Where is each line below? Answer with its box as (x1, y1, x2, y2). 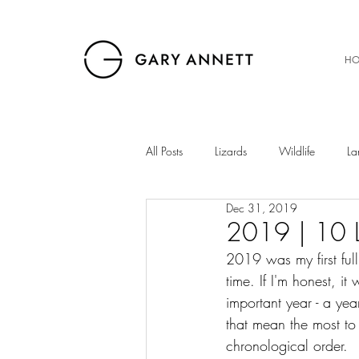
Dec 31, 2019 (226, 200, 297, 216)
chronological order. (226, 336, 353, 355)
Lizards (215, 143, 247, 159)
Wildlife (279, 143, 315, 159)
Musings (232, 207, 271, 223)
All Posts (146, 143, 183, 159)
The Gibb (178, 271, 222, 287)
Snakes (303, 207, 336, 223)
